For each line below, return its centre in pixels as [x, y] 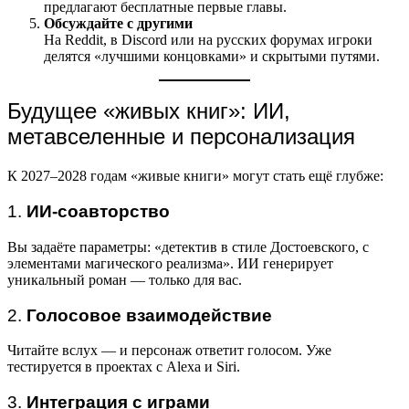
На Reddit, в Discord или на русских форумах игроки [208, 39]
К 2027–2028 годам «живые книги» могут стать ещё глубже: [195, 176]
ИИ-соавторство [98, 212]
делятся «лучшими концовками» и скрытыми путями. [212, 56]
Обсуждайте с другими [118, 23]
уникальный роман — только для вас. [125, 279]
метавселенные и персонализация [181, 137]
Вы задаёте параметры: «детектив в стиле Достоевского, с [188, 246]
